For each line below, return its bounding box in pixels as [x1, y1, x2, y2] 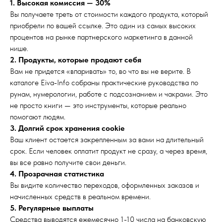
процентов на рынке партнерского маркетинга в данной [10, 32, 193, 42]
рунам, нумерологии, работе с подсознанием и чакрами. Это [10, 89, 208, 99]
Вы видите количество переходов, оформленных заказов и [10, 180, 199, 190]
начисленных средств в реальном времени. [10, 192, 151, 201]
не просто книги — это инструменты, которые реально [10, 101, 186, 110]
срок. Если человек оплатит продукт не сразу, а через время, [10, 146, 207, 156]
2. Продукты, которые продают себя [10, 55, 141, 64]
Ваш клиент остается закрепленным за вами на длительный [10, 135, 204, 144]
